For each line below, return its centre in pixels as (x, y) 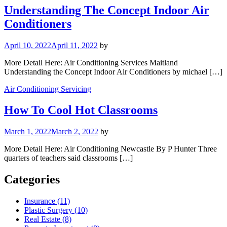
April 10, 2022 (28, 45)
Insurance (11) (47, 201)
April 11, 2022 (74, 45)
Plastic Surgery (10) (56, 210)
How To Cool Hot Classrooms (81, 110)
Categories (32, 180)
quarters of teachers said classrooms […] (68, 158)
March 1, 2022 (28, 132)
